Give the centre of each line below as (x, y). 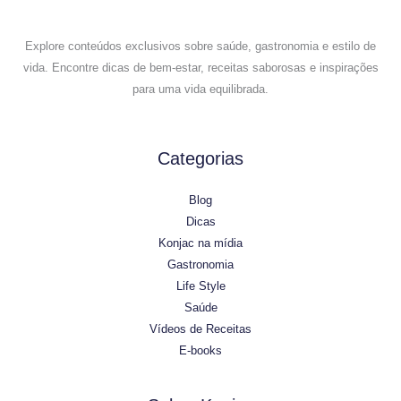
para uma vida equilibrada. (200, 89)
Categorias (200, 158)
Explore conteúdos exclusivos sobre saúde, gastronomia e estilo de (200, 46)
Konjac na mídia (200, 243)
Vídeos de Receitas (200, 329)
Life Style (200, 286)
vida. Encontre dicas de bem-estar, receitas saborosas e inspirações (200, 68)
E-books (200, 351)
